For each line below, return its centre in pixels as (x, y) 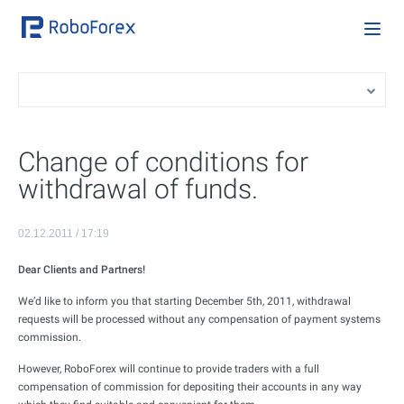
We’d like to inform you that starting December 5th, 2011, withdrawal (184, 301)
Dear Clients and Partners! (82, 270)
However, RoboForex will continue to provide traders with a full (169, 369)
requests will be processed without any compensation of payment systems (199, 319)
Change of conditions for (163, 162)
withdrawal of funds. (138, 189)
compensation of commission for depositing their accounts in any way (190, 387)
